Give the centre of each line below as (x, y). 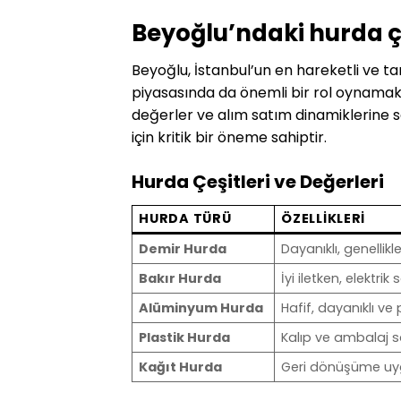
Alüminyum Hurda (201, 308)
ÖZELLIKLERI (324, 219)
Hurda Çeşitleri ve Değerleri (258, 182)
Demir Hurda (183, 249)
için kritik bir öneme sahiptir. (229, 138)
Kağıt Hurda (181, 367)
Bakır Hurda (180, 279)
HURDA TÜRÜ (185, 219)
